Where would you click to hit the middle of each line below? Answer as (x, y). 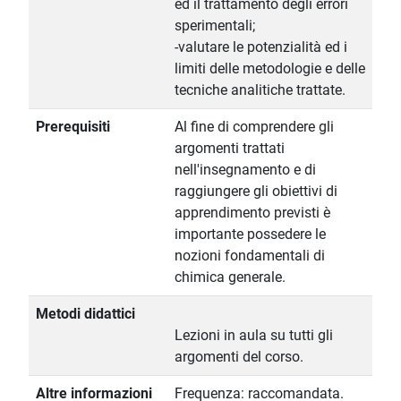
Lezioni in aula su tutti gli (254, 336)
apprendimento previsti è (252, 213)
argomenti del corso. (239, 357)
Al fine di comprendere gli (254, 127)
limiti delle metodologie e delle (270, 69)
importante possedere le (250, 235)
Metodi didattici (85, 314)
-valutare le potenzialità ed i (261, 47)
